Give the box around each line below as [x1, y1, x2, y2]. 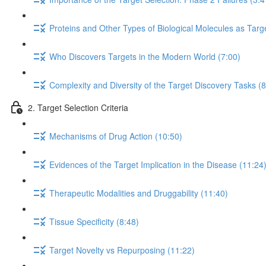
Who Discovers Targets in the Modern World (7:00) [49, 50, 240, 62]
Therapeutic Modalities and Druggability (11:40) [49, 186, 228, 199]
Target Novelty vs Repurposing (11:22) [49, 243, 195, 256]
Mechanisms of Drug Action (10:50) [49, 129, 182, 142]
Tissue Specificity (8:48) [49, 215, 139, 227]
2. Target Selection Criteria [28, 101, 128, 113]
